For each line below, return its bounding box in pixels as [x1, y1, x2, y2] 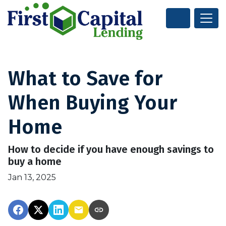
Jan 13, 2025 [8, 173, 56, 183]
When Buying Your [8, 91, 177, 116]
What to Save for [8, 67, 162, 91]
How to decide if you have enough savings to [8, 143, 214, 156]
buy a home [8, 155, 62, 168]
